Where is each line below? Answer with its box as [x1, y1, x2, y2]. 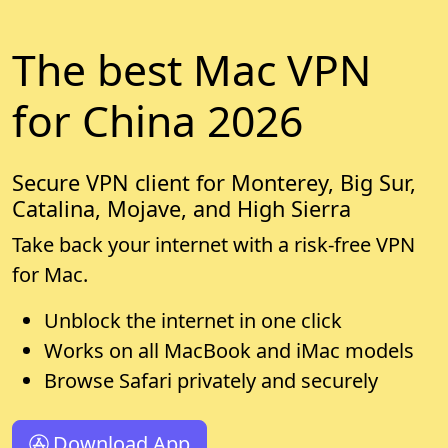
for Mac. [12, 261, 88, 289]
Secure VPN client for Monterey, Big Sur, [12, 168, 416, 198]
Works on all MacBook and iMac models [44, 337, 414, 365]
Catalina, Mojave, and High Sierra [12, 194, 351, 224]
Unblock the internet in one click [44, 307, 342, 335]
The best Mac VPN [12, 40, 371, 100]
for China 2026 [12, 91, 303, 151]
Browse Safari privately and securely [44, 367, 378, 395]
